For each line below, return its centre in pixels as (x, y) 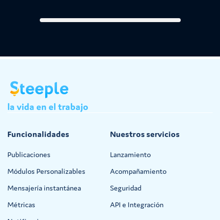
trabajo (73, 107)
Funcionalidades (38, 134)
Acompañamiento (138, 171)
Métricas (21, 205)
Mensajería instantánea (44, 188)
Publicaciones (29, 155)
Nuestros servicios (145, 134)
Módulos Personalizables (46, 171)
